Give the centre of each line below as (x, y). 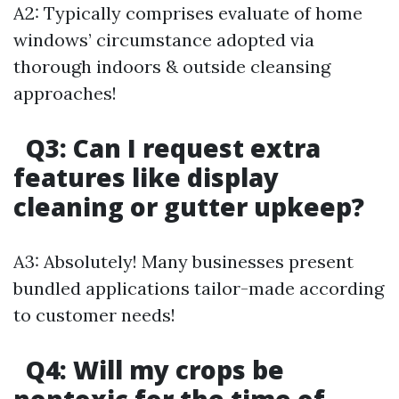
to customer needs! (94, 315)
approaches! (65, 93)
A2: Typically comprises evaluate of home (188, 13)
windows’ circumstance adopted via (164, 40)
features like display (146, 177)
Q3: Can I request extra (170, 148)
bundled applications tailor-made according (199, 288)
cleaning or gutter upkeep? (189, 207)
